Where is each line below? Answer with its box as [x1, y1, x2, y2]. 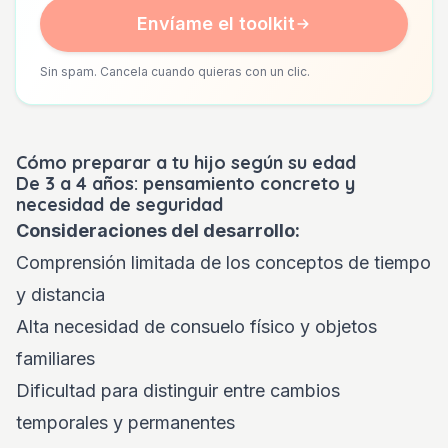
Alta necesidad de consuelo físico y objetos [16, 316, 377, 337]
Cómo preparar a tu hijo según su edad [16, 151, 356, 174]
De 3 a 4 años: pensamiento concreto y [16, 172, 355, 195]
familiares [16, 348, 95, 369]
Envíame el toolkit [137, 13, 295, 34]
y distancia [16, 284, 105, 305]
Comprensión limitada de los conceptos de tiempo [16, 252, 431, 273]
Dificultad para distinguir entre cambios [16, 380, 340, 401]
